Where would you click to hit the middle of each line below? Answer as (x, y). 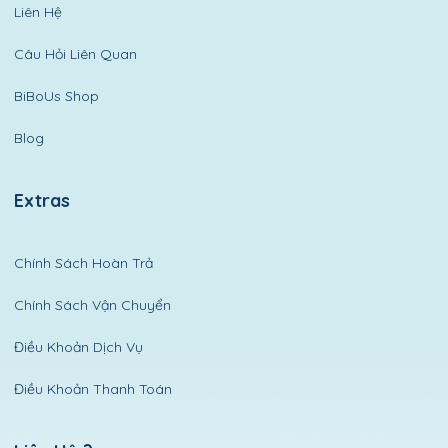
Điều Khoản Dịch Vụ (79, 346)
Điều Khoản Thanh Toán (93, 388)
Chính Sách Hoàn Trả (84, 262)
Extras (42, 200)
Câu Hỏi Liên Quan (76, 53)
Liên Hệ (38, 11)
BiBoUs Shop (57, 95)
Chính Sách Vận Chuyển (93, 304)
